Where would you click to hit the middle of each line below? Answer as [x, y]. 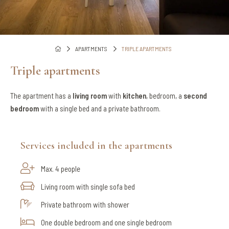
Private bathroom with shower [85, 204]
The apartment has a [41, 96]
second [195, 96]
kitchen [134, 96]
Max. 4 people [61, 168]
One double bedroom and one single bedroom [106, 222]
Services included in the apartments [96, 145]
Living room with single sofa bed [88, 186]
